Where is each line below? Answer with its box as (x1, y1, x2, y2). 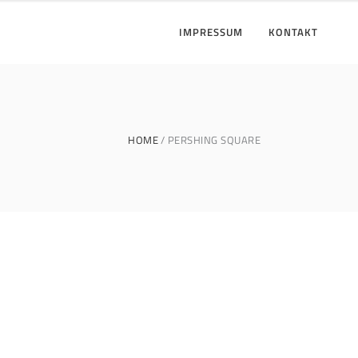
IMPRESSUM (179, 24, 243, 40)
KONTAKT (268, 24, 318, 40)
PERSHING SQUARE (167, 131, 261, 148)
